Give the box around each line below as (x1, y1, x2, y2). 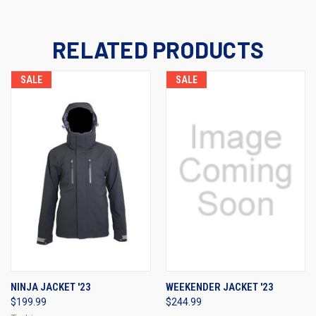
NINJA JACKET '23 (11, 280, 91, 293)
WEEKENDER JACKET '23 (165, 280, 274, 293)
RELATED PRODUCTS (52, 35, 264, 63)
